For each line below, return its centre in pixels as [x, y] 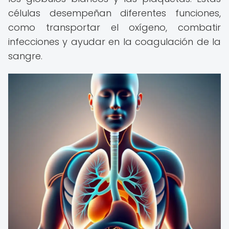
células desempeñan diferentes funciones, [114, 13]
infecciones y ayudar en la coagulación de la [114, 42]
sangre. [25, 56]
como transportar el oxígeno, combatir [114, 27]
